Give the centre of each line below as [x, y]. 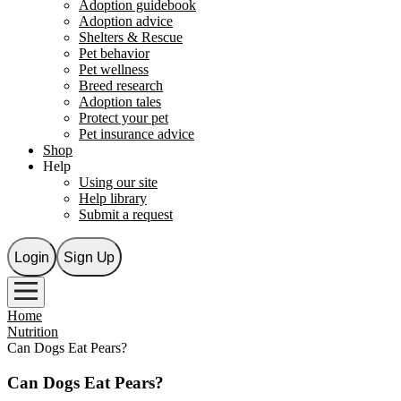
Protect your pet [124, 118]
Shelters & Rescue [131, 38]
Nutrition [33, 332]
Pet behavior [114, 54]
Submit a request [126, 215]
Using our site [118, 183]
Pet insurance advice [137, 134]
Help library [113, 199]
